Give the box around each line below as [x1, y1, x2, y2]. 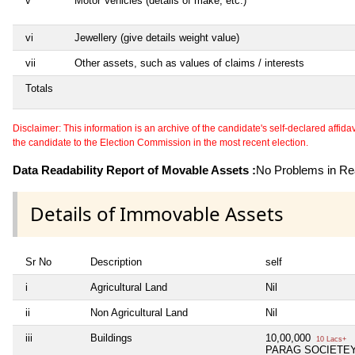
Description [90, 255, 142, 268]
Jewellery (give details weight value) [74, 32, 239, 44]
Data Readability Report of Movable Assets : [13, 163, 256, 177]
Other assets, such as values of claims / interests [74, 57, 304, 70]
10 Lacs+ [314, 334, 346, 343]
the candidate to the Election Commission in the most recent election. [13, 137, 308, 149]
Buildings [90, 331, 132, 344]
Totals [25, 82, 53, 95]
